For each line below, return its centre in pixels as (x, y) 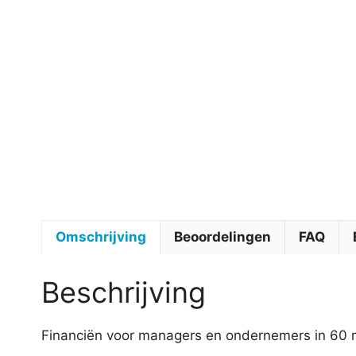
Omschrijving (101, 237)
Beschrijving (124, 293)
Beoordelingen (222, 237)
